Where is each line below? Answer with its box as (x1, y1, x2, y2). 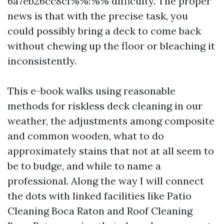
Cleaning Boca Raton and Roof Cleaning (7, 204, 192, 217)
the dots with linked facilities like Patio (7, 189, 191, 202)
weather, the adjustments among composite (7, 114, 214, 127)
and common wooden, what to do (7, 129, 164, 142)
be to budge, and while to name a (7, 159, 161, 172)
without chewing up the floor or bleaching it (7, 39, 215, 52)
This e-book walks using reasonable (7, 84, 175, 97)
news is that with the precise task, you (7, 9, 188, 22)
